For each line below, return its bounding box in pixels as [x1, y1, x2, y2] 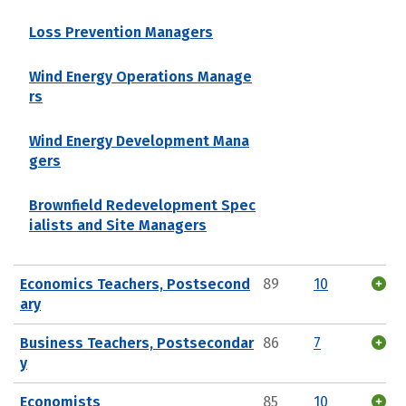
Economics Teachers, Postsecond [20, 275, 250, 293]
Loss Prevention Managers [29, 23, 213, 41]
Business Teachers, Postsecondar [20, 333, 254, 352]
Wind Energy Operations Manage [29, 67, 252, 85]
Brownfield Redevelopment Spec [29, 196, 256, 214]
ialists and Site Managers [29, 216, 207, 234]
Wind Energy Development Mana [29, 131, 249, 150]
